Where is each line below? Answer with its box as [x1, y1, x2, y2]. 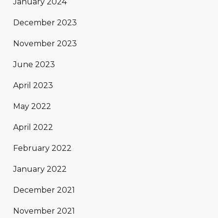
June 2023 [13, 59, 55, 69]
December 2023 [13, 18, 77, 27]
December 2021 [13, 185, 75, 195]
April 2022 [13, 122, 53, 132]
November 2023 [13, 38, 77, 48]
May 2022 [13, 101, 51, 111]
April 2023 [13, 80, 53, 90]
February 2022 [13, 143, 72, 153]
